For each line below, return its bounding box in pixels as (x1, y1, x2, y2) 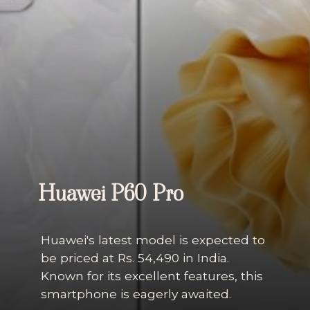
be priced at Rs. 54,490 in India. (40, 250, 229, 266)
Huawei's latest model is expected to (40, 232, 265, 248)
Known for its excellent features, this (40, 268, 263, 284)
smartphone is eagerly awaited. (40, 286, 231, 302)
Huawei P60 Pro (38, 177, 184, 210)
